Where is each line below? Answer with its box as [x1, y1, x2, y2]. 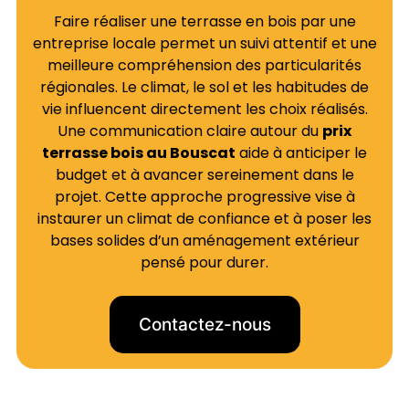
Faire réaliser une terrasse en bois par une [53, 11, 356, 33]
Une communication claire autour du [58, 121, 322, 142]
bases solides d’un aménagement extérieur [49, 230, 360, 252]
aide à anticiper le [236, 142, 367, 164]
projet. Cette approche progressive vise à [54, 186, 355, 208]
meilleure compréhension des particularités [47, 55, 362, 77]
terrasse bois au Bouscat [42, 142, 236, 164]
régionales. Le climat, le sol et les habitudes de [40, 77, 369, 99]
